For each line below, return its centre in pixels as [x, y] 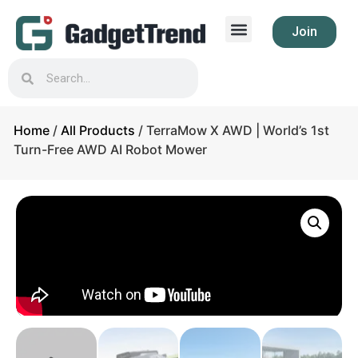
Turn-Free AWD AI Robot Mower [110, 149]
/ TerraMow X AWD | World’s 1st [232, 130]
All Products [98, 130]
